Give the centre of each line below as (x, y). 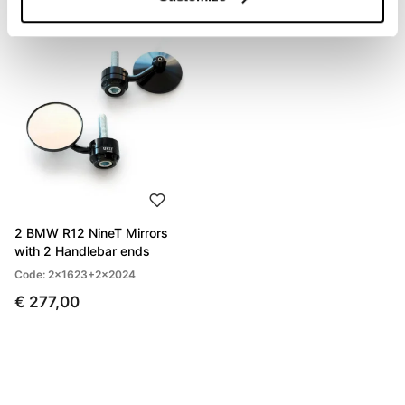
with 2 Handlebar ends (82, 251)
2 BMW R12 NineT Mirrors (91, 233)
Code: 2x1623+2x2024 (75, 275)
